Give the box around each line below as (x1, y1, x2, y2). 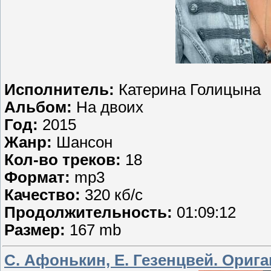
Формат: (4, 169, 74, 186)
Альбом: (4, 99, 76, 116)
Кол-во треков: (4, 151, 125, 169)
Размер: (4, 221, 70, 239)
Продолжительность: (4, 204, 177, 221)
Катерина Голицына (119, 81, 261, 99)
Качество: (4, 186, 85, 204)
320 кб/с (85, 186, 143, 204)
